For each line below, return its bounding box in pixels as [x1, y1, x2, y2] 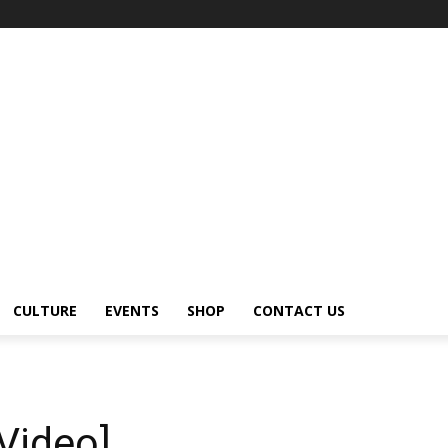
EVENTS [105, 300, 159, 320]
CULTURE [13, 300, 77, 320]
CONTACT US [253, 300, 345, 320]
